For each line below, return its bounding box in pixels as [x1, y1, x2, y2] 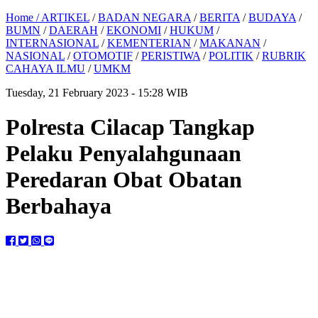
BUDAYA [248, 11, 296, 23]
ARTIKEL [41, 11, 89, 23]
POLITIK [209, 50, 253, 62]
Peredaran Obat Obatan [6, 167, 242, 193]
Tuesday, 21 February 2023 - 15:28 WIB [6, 87, 188, 99]
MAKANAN [199, 37, 261, 49]
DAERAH [49, 24, 98, 36]
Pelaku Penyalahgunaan [6, 141, 241, 167]
